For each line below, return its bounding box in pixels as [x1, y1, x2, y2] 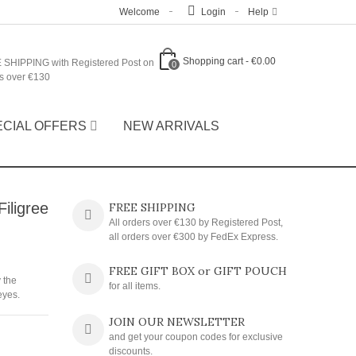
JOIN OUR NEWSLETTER [108, 315, 245, 329]
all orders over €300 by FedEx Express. [108, 231, 278, 242]
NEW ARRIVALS [123, 119, 219, 133]
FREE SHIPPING [108, 200, 195, 215]
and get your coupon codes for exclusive [108, 331, 283, 342]
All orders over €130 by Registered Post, [108, 217, 283, 228]
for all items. [108, 281, 161, 292]
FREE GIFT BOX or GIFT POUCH [108, 264, 287, 278]
